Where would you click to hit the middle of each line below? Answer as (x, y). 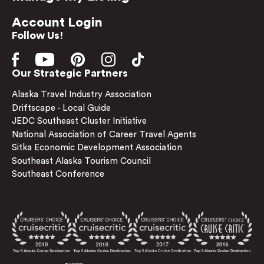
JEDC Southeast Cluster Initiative (79, 121)
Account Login (57, 22)
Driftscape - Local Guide (61, 108)
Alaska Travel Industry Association (82, 95)
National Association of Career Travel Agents (104, 134)
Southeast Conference (58, 174)
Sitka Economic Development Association (97, 148)
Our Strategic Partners (70, 73)
